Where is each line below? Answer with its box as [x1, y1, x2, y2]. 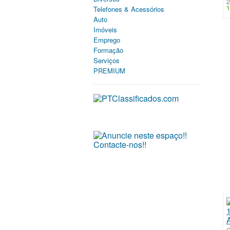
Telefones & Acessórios [93, 4, 164, 14]
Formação [93, 45, 123, 55]
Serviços [93, 55, 120, 65]
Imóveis [93, 25, 117, 34]
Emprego [93, 35, 120, 45]
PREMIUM [93, 66, 125, 75]
